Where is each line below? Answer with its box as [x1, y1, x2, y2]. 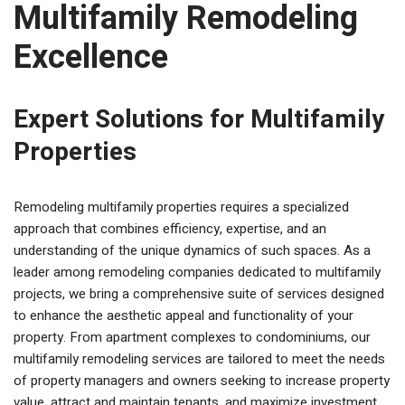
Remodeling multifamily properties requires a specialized [14, 197, 349, 217]
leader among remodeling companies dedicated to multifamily [14, 262, 381, 282]
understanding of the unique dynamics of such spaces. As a [14, 240, 371, 260]
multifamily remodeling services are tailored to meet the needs [14, 349, 385, 369]
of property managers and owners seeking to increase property [14, 371, 390, 391]
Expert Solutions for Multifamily [14, 101, 384, 138]
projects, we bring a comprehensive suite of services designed [14, 284, 384, 304]
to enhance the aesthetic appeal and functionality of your [14, 306, 353, 325]
